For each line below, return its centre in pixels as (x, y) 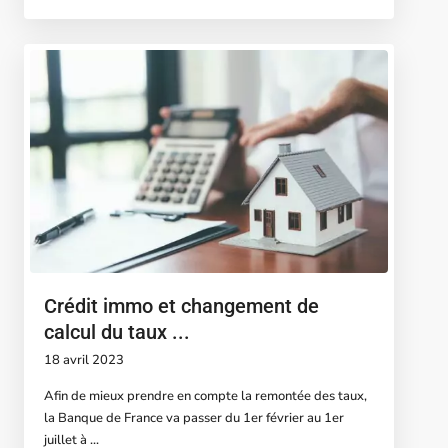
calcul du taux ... (117, 332)
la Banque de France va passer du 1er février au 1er (194, 418)
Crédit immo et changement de (181, 306)
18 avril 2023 (84, 360)
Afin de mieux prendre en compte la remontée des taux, (205, 396)
